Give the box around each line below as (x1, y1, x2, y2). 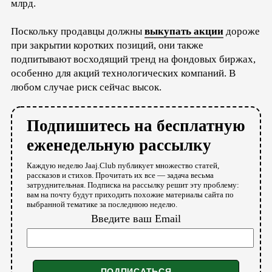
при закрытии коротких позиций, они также (11, 39, 203, 51)
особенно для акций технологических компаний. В (11, 67, 236, 79)
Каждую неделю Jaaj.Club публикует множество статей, (27, 160, 219, 170)
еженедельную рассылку (27, 135, 211, 154)
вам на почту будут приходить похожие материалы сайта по (27, 189, 234, 199)
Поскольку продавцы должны (11, 25, 144, 37)
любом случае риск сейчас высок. (11, 81, 161, 93)
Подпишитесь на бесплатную (27, 116, 245, 135)
